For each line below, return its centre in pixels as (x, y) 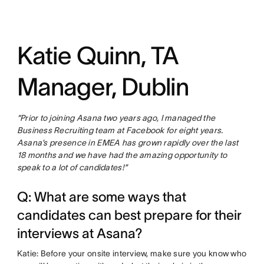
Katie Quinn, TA (98, 56)
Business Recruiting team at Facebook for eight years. (120, 131)
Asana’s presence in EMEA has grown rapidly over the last (128, 143)
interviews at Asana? (80, 234)
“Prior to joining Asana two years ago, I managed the (116, 118)
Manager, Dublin (105, 87)
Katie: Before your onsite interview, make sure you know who (132, 254)
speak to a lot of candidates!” (72, 168)
